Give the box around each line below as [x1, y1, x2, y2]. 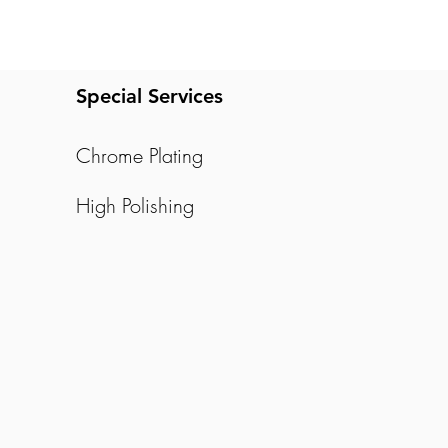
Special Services [76, 84, 224, 108]
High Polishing [76, 192, 201, 219]
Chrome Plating [76, 142, 204, 169]
